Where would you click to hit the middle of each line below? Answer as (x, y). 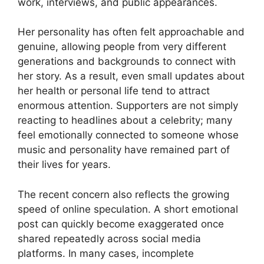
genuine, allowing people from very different (122, 47)
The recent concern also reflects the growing (123, 194)
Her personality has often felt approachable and (131, 32)
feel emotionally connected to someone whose (128, 135)
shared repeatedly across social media (109, 238)
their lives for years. (64, 165)
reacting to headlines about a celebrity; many (125, 121)
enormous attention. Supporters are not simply (128, 106)
